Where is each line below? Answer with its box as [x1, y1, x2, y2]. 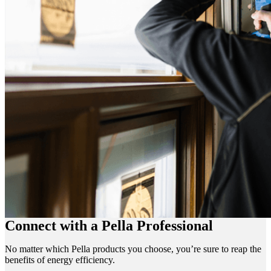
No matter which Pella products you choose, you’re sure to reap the [5, 243, 261, 254]
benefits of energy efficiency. [5, 254, 115, 265]
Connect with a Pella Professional [5, 217, 213, 233]
